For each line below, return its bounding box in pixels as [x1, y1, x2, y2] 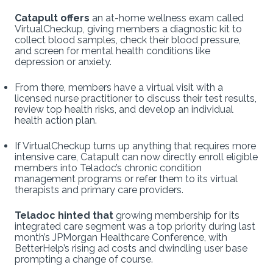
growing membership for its [116, 209, 239, 221]
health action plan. [15, 114, 97, 126]
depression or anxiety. [15, 55, 112, 68]
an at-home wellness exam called [90, 12, 244, 24]
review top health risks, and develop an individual [15, 103, 233, 115]
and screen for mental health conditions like [15, 44, 210, 57]
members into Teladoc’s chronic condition [15, 161, 202, 174]
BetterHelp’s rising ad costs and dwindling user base [15, 242, 247, 254]
